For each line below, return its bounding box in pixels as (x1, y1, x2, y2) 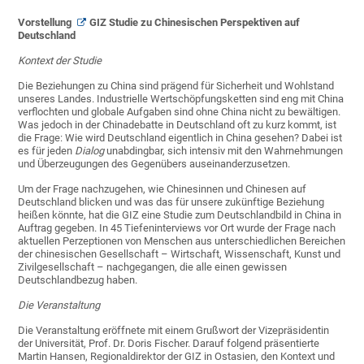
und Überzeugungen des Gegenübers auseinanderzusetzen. (18, 158, 291, 171)
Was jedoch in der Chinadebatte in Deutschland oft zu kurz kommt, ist (18, 119, 337, 132)
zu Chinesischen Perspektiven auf (138, 16, 301, 29)
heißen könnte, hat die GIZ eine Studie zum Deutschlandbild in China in (18, 209, 342, 222)
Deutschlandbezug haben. (18, 274, 138, 287)
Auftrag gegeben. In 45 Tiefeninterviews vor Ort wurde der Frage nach (18, 222, 336, 235)
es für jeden (18, 145, 76, 158)
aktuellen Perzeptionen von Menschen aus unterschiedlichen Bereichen (18, 235, 346, 248)
